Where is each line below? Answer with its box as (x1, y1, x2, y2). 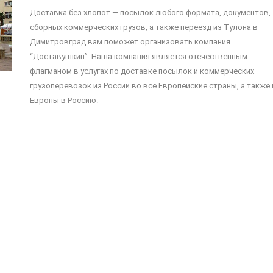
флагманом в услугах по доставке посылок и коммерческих (30, 66, 254, 76)
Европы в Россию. (30, 96, 98, 105)
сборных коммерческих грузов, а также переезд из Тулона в (30, 23, 258, 32)
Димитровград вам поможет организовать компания (30, 37, 230, 46)
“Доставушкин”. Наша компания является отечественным (30, 52, 247, 61)
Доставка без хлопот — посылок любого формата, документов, (30, 8, 271, 17)
